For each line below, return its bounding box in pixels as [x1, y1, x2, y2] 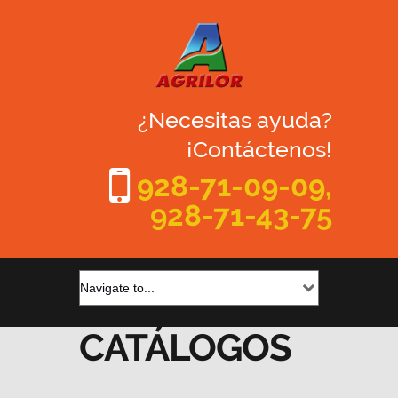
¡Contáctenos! [187, 136, 332, 163]
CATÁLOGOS [79, 326, 291, 370]
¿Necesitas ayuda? [138, 107, 332, 133]
